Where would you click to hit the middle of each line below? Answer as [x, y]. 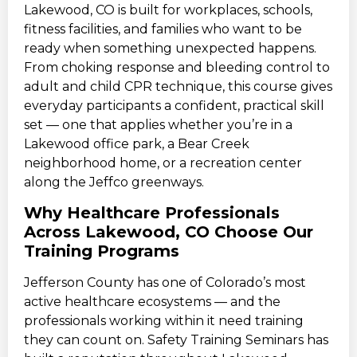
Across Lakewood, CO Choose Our [169, 231]
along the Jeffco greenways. [114, 182]
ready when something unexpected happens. [170, 48]
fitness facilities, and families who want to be [163, 29]
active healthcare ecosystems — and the [152, 301]
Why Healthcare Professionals [152, 212]
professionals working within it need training [164, 320]
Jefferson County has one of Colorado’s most [165, 282]
